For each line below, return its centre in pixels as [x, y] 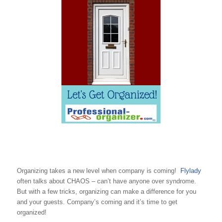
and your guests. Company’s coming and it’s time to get [97, 202]
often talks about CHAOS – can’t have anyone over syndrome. [106, 181]
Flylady [191, 171]
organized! [31, 213]
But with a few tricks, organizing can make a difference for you [106, 192]
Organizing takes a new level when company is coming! [98, 171]
